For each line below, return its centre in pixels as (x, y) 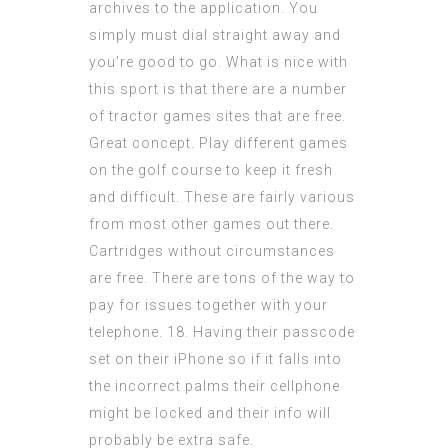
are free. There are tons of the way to (222, 278)
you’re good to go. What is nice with (218, 62)
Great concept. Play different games (218, 143)
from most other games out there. (211, 224)
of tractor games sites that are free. (217, 116)
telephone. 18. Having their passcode (222, 332)
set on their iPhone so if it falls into (215, 359)
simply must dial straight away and (215, 35)
